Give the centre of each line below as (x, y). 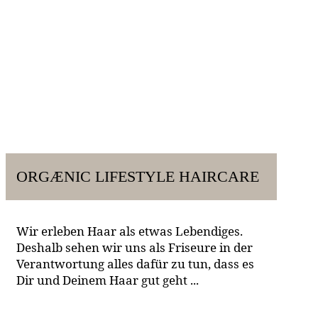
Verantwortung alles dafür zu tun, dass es (135, 263)
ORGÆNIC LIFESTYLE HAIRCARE (138, 176)
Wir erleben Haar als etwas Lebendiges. (130, 231)
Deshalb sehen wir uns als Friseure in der (135, 247)
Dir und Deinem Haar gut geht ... (108, 280)
